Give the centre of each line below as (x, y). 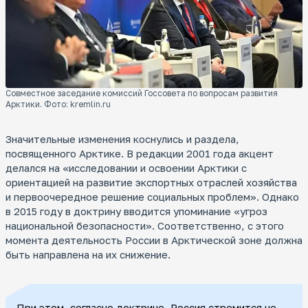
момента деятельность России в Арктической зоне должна (154, 240)
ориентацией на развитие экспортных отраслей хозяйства (151, 182)
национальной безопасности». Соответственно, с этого (145, 225)
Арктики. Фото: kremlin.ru (58, 104)
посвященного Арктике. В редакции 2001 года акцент (140, 153)
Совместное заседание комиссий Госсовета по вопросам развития (142, 93)
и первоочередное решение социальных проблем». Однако (152, 196)
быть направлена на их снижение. (88, 254)
